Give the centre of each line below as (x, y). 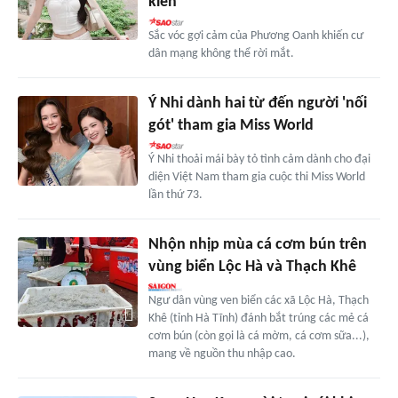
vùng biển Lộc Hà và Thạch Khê (252, 267)
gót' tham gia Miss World (231, 126)
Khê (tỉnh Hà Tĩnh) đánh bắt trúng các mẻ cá (258, 319)
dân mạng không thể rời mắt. (221, 54)
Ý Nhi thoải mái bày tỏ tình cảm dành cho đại (259, 160)
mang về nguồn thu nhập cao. (222, 354)
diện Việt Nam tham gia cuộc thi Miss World (256, 178)
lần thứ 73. (175, 195)
